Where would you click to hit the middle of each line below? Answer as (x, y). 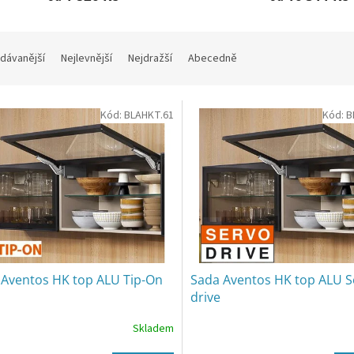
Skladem (153, 329)
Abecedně (213, 59)
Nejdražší (150, 59)
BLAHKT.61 (149, 116)
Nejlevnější (87, 59)
